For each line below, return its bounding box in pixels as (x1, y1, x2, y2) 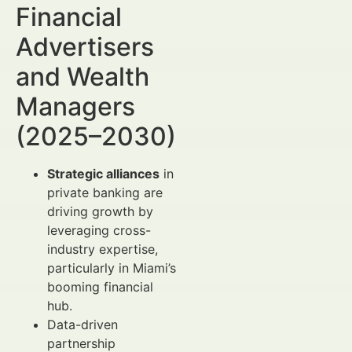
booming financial (47, 279, 153, 295)
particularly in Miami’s (47, 260, 176, 276)
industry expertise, (47, 241, 158, 257)
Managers (16, 91, 135, 122)
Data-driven (47, 317, 118, 332)
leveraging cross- (47, 222, 151, 238)
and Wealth (16, 61, 149, 92)
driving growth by (47, 203, 153, 219)
